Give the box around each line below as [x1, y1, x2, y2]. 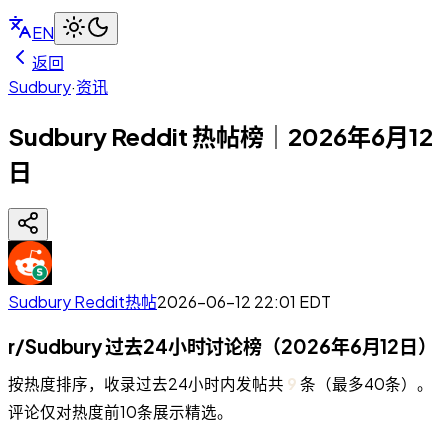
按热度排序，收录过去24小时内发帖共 [8, 373, 287, 393]
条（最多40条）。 [297, 373, 433, 393]
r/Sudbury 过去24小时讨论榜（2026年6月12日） [8, 333, 438, 358]
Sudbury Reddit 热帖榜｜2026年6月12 [8, 120, 433, 151]
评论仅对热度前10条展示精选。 [8, 401, 233, 421]
